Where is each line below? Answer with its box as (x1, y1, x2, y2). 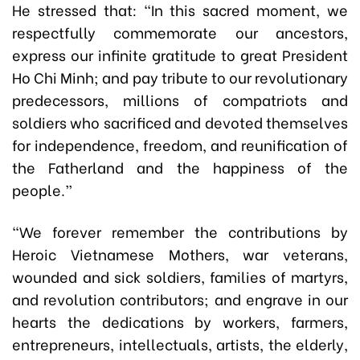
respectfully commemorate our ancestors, (12, 21, 348, 43)
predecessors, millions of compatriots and (12, 88, 348, 111)
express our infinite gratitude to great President (12, 43, 348, 66)
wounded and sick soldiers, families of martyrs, (12, 265, 348, 288)
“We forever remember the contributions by (12, 220, 348, 243)
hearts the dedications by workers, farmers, (12, 310, 348, 333)
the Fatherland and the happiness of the (12, 156, 348, 178)
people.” (12, 178, 72, 201)
